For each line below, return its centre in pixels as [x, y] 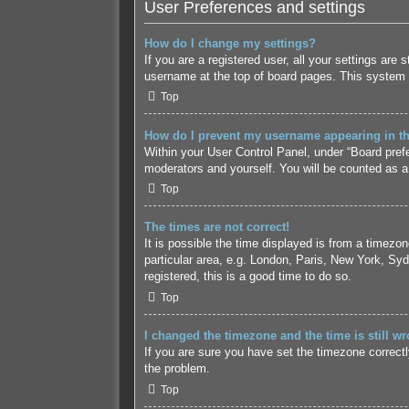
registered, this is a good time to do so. [247, 277]
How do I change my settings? [230, 43]
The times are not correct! [216, 227]
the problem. [177, 369]
